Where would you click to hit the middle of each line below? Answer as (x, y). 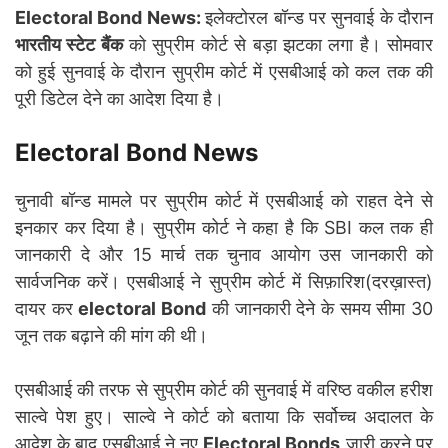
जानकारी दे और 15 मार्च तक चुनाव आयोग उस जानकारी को (224, 254)
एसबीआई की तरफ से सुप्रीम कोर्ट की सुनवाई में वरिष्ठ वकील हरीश (224, 389)
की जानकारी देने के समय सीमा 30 (320, 308)
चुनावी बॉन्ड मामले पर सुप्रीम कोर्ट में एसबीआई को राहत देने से (224, 200)
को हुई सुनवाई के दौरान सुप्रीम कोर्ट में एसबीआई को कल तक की (224, 71)
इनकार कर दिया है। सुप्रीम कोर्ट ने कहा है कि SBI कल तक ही (224, 227)
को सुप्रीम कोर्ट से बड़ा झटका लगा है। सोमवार (278, 44)
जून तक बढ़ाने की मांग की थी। (111, 335)
